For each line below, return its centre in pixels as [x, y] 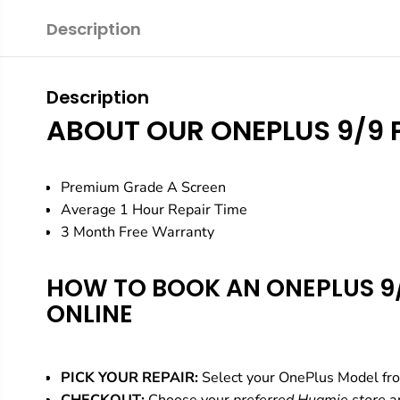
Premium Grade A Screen [143, 188]
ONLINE [89, 314]
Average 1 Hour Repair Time [154, 210]
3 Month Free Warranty [137, 233]
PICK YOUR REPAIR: [129, 378]
